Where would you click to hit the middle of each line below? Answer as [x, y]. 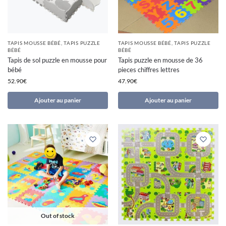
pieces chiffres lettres [149, 70]
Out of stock [58, 216]
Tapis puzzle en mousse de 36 [160, 60]
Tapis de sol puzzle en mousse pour [57, 60]
